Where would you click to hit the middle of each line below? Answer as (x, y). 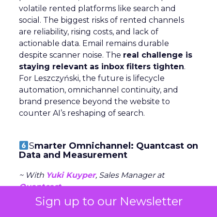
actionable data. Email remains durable (94, 43)
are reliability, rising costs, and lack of (89, 31)
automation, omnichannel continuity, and (99, 90)
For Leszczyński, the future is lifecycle (92, 78)
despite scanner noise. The (71, 55)
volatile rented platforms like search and (97, 8)
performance (133, 210)
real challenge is (158, 55)
